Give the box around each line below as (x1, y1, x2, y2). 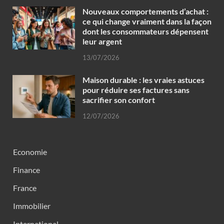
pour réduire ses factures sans (82, 84, 189, 94)
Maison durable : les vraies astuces (82, 74, 204, 84)
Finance (13, 164, 40, 174)
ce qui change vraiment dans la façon (82, 16, 211, 26)
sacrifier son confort (82, 94, 155, 104)
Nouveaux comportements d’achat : (82, 6, 208, 16)
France (13, 182, 36, 192)
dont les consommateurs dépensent (82, 26, 208, 36)
